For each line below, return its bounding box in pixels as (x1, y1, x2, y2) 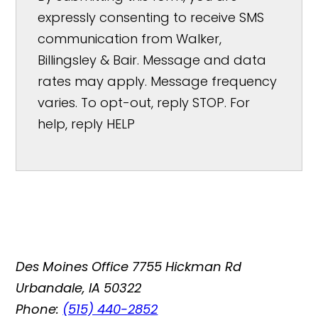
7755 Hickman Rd (132, 257, 242, 275)
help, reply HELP (38, 114, 136, 133)
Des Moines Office (16, 257, 129, 275)
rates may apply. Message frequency (38, 72, 278, 90)
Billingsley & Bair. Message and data (38, 50, 267, 69)
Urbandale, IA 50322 (16, 278, 142, 297)
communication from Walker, (38, 29, 222, 48)
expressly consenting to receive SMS (38, 8, 265, 26)
